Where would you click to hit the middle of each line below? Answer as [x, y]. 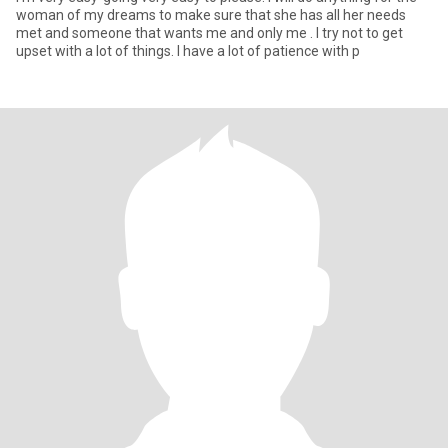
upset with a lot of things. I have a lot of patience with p [188, 51]
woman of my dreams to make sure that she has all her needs [211, 15]
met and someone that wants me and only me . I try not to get [30, 33]
